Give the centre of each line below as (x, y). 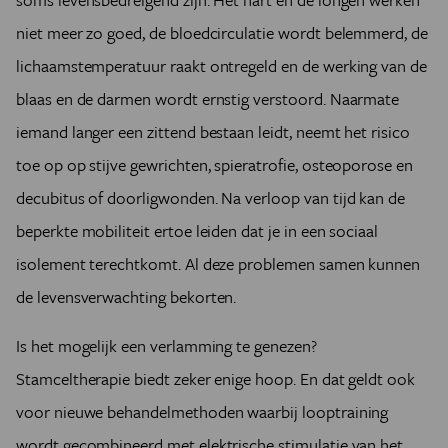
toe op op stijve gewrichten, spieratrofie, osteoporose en (214, 165)
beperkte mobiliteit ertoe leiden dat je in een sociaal (197, 231)
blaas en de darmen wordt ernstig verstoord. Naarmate (208, 99)
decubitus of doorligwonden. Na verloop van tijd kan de (211, 198)
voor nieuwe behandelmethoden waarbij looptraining (202, 412)
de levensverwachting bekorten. (126, 297)
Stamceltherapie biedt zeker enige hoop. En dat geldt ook (215, 379)
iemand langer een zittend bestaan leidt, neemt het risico (213, 132)
